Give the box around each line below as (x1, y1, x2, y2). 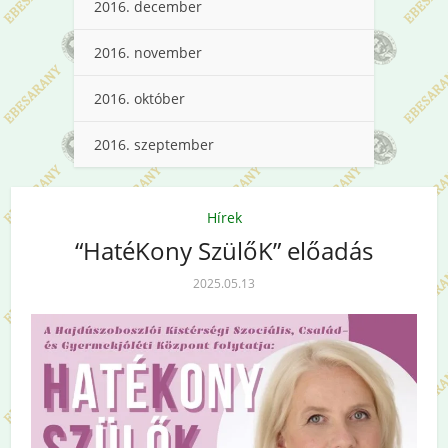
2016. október (94, 88, 185, 108)
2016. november (94, 42, 202, 62)
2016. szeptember (94, 134, 214, 154)
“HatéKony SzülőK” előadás (75, 233, 373, 267)
